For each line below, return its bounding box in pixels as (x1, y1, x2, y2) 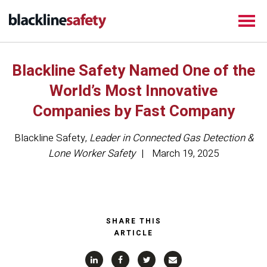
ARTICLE (114, 228, 153, 238)
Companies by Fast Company (32, 100, 235, 123)
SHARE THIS (105, 216, 162, 226)
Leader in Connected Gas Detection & (89, 131, 253, 145)
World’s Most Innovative (49, 80, 218, 103)
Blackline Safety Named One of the (12, 60, 255, 82)
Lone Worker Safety (48, 146, 135, 161)
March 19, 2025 (152, 146, 219, 161)
